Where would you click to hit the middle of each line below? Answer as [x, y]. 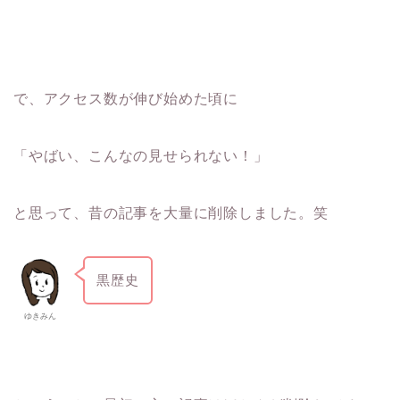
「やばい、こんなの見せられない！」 [141, 155]
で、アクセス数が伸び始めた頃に [126, 98]
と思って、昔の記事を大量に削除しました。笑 [171, 212]
